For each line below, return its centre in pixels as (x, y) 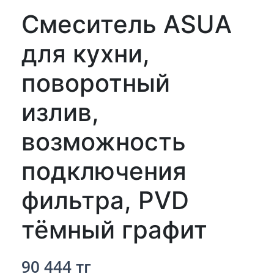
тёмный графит (114, 230)
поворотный (96, 83)
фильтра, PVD (105, 200)
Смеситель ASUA (127, 24)
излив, (60, 112)
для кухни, (86, 54)
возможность (104, 142)
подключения (104, 171)
